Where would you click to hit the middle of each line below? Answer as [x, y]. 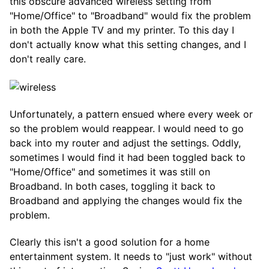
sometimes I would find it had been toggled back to [128, 157]
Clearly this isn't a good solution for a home [110, 242]
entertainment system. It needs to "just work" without [131, 256]
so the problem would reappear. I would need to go [127, 128]
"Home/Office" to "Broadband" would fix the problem [130, 16]
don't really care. [48, 59]
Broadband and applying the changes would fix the [126, 200]
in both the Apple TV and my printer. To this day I [122, 30]
